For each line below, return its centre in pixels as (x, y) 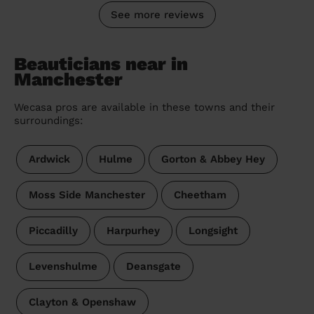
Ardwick (49, 159)
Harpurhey (133, 231)
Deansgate (153, 267)
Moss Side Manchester (87, 195)
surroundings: (48, 121)
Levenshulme (63, 267)
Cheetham (200, 195)
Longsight (213, 231)
